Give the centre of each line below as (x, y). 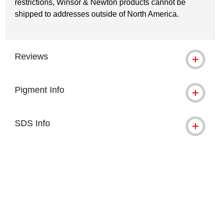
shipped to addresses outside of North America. (97, 14)
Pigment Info (40, 90)
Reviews (31, 56)
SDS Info (32, 123)
